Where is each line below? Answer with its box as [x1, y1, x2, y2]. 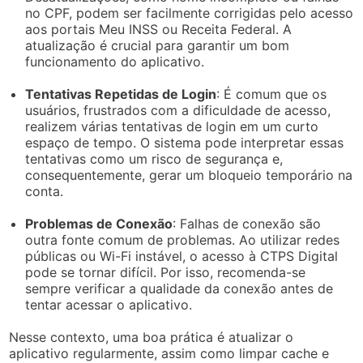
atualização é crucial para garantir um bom [25, 36, 290, 53]
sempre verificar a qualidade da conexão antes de [25, 280, 334, 297]
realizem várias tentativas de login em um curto [25, 117, 319, 135]
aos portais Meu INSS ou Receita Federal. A [25, 20, 293, 37]
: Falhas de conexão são [173, 215, 322, 232]
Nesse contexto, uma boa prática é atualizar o [9, 328, 294, 345]
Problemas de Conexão [25, 215, 173, 232]
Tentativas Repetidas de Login [25, 85, 217, 102]
